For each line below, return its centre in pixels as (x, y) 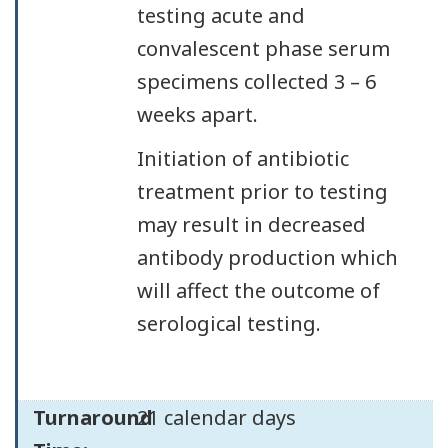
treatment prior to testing (262, 191)
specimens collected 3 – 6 (256, 81)
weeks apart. (197, 114)
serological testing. (228, 323)
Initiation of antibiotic (242, 158)
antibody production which (267, 257)
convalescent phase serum (263, 48)
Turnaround (93, 417)
